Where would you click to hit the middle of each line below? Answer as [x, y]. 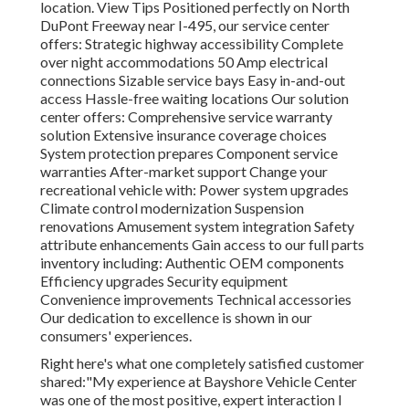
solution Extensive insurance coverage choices [184, 135]
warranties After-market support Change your [184, 172]
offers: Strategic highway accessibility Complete [192, 44]
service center [286, 26]
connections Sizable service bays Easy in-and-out [193, 80]
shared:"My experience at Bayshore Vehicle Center [199, 382]
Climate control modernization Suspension [172, 208]
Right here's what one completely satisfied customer [202, 363]
